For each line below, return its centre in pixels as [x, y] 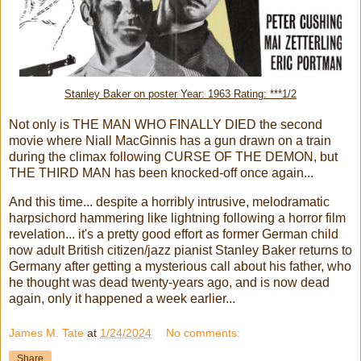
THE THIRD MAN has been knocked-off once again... [161, 172]
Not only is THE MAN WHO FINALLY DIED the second [166, 124]
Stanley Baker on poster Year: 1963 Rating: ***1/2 [180, 95]
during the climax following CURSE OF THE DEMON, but [173, 156]
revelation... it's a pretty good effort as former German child [174, 234]
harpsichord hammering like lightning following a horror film [177, 218]
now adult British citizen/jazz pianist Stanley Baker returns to [180, 250]
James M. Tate [46, 333]
